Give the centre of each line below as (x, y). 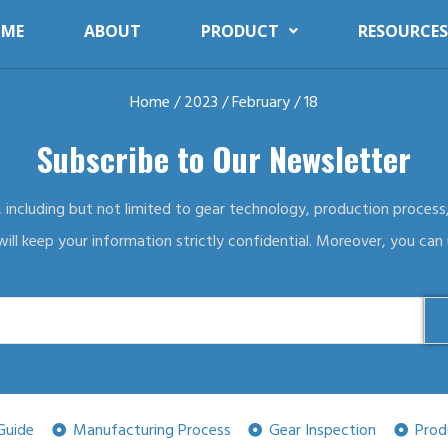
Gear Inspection (322, 429)
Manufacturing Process (151, 429)
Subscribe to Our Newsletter (224, 158)
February (261, 101)
